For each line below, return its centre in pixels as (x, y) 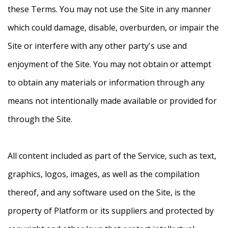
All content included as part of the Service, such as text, (112, 156)
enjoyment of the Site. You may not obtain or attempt (109, 64)
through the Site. (40, 119)
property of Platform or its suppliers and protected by (111, 211)
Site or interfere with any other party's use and (97, 46)
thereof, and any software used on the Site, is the (102, 193)
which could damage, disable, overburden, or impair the (113, 28)
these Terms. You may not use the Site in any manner (109, 9)
